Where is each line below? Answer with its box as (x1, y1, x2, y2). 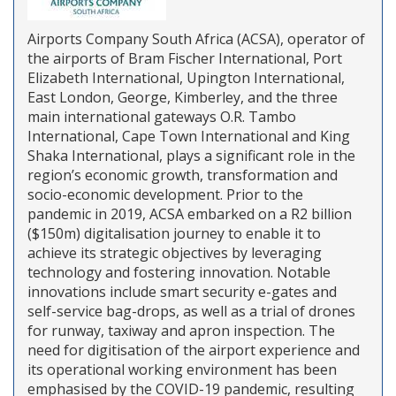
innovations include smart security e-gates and (27, 281, 337, 301)
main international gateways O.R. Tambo (27, 106, 296, 126)
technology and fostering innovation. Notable (27, 262, 331, 282)
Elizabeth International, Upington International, (27, 67, 345, 88)
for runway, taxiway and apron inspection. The (27, 320, 335, 340)
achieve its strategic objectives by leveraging (27, 242, 322, 263)
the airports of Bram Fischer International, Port (27, 48, 342, 68)
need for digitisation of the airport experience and (27, 339, 360, 360)
